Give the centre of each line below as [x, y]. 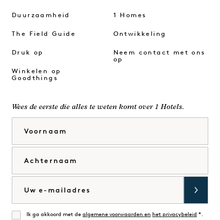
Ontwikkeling [140, 34]
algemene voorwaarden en [117, 215]
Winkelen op [37, 71]
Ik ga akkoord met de [55, 215]
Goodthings [35, 78]
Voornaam [30, 125]
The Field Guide [44, 34]
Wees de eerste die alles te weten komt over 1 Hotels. [98, 108]
